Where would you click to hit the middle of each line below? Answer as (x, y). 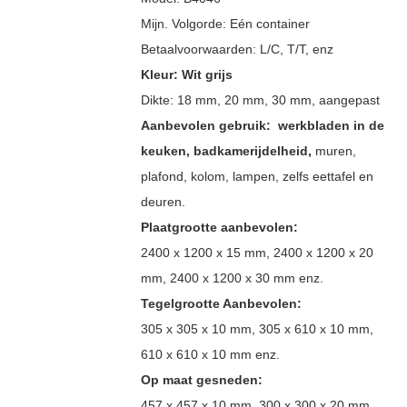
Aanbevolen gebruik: (207, 125)
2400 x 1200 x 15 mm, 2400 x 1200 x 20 (257, 252)
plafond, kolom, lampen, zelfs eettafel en (257, 176)
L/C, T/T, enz (294, 49)
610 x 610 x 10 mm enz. (213, 354)
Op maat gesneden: (201, 379)
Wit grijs (205, 74)
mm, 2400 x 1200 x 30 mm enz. (232, 278)
